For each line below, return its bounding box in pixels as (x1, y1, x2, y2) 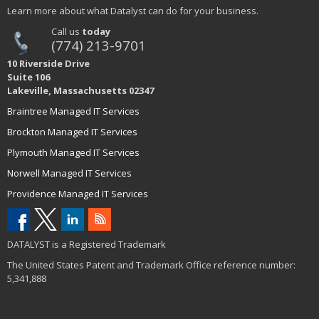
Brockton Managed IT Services (7, 125, 137, 138)
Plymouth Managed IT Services (7, 145, 140, 159)
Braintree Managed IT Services (7, 104, 140, 117)
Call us (51, 24, 82, 38)
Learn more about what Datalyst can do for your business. (7, 4, 258, 17)
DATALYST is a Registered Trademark (7, 237, 166, 251)
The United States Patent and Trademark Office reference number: (7, 258, 296, 271)
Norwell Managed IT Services (7, 166, 132, 179)
